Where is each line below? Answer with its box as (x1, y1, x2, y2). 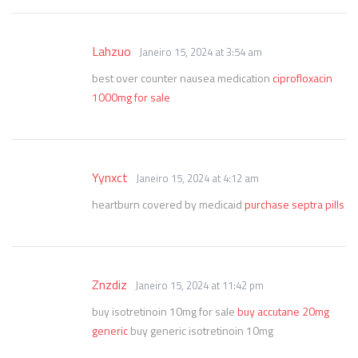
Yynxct (92, 168, 128, 187)
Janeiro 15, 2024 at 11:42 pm (135, 277, 264, 293)
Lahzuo (92, 42, 131, 61)
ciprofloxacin (272, 70, 332, 86)
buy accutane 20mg (237, 303, 329, 320)
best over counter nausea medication (92, 70, 272, 86)
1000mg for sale (92, 89, 170, 105)
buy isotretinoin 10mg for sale (92, 303, 237, 320)
